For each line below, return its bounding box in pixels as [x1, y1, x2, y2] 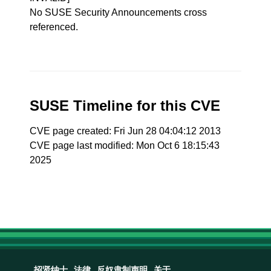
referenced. [30, 22, 79, 32]
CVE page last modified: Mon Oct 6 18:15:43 [30, 140, 220, 151]
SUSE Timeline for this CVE [30, 97, 221, 114]
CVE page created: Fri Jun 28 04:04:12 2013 [30, 126, 221, 136]
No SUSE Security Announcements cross [30, 7, 207, 18]
